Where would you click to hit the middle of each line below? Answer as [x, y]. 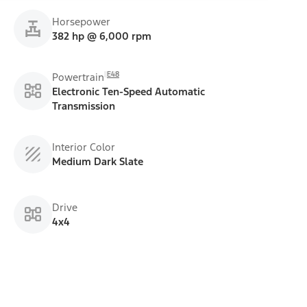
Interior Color [84, 147]
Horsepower [81, 21]
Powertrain [78, 77]
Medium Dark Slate [98, 161]
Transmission [84, 106]
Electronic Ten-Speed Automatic [128, 91]
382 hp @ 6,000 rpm [102, 36]
